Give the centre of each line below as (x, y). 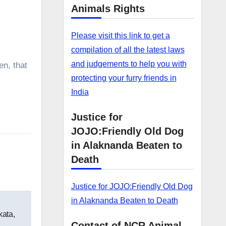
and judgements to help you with (129, 64)
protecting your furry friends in (124, 78)
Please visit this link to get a (120, 36)
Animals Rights (108, 9)
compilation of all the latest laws (128, 50)
